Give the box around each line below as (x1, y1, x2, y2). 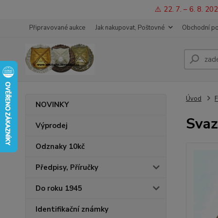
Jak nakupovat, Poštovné (95, 23, 164, 32)
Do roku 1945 (36, 183, 82, 193)
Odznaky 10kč (36, 142, 85, 151)
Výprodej (36, 121, 68, 130)
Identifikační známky (36, 204, 109, 214)
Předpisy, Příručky (36, 163, 98, 172)
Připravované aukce (29, 23, 85, 32)
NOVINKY (36, 100, 69, 109)
